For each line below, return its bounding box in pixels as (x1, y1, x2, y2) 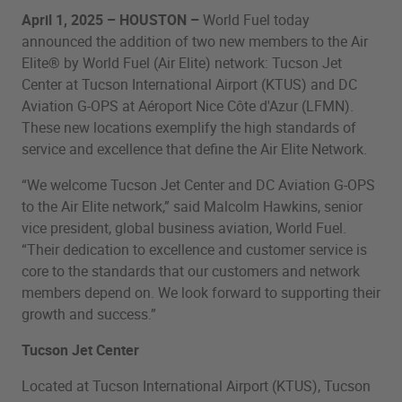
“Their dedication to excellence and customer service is (22, 239, 367, 259)
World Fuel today (199, 9, 310, 30)
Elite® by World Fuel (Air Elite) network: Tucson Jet (22, 52, 342, 73)
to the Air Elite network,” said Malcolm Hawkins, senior (22, 196, 363, 216)
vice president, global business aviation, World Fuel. (22, 217, 346, 238)
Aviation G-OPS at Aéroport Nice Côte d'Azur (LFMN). (22, 95, 354, 116)
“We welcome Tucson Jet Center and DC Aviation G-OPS (22, 174, 375, 195)
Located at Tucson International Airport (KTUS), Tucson (22, 375, 371, 396)
